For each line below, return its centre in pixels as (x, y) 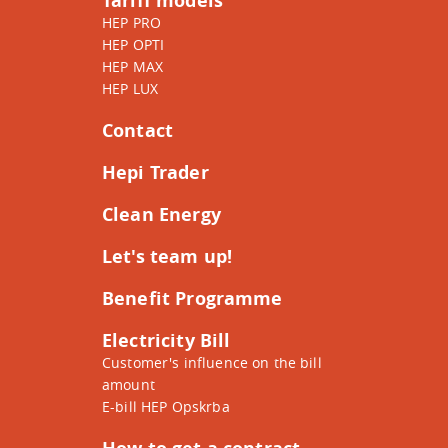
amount (128, 384)
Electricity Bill (166, 340)
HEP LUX (130, 88)
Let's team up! (167, 256)
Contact (138, 130)
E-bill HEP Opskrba (166, 406)
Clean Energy (161, 214)
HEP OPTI (133, 44)
